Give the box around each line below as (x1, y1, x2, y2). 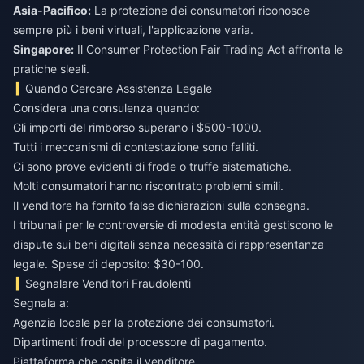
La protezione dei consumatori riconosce (91, 3, 310, 18)
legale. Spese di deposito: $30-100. (13, 257, 204, 271)
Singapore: (13, 42, 74, 57)
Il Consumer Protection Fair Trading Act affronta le (74, 42, 343, 57)
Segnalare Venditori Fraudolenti (25, 276, 192, 291)
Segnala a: (13, 296, 69, 310)
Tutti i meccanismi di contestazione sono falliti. (13, 140, 258, 154)
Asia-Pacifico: (13, 3, 91, 18)
